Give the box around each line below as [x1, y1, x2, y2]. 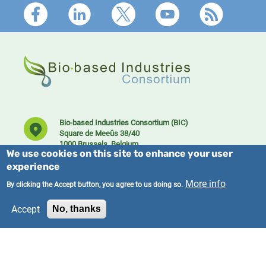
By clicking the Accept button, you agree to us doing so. [7, 179, 183, 189]
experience [7, 163, 61, 172]
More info [185, 177, 226, 189]
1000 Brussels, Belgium [59, 138, 138, 149]
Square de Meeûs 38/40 [59, 127, 159, 138]
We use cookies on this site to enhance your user [7, 150, 233, 159]
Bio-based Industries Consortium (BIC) [59, 116, 208, 128]
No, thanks [52, 204, 102, 214]
